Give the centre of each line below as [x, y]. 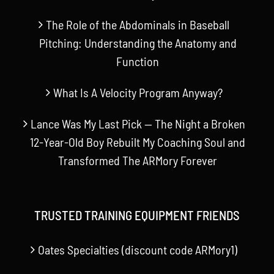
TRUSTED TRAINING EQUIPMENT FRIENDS [137, 215]
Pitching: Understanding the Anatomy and [138, 43]
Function [138, 61]
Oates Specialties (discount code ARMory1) [138, 249]
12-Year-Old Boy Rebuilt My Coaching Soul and [138, 142]
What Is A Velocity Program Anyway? [138, 92]
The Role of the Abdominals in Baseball [138, 24]
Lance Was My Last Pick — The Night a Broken [138, 123]
